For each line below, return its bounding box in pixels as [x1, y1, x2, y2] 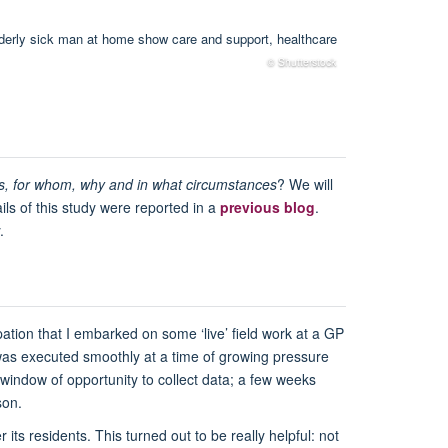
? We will [277, 174, 333, 195]
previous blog [220, 197, 315, 218]
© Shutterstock [267, 54, 336, 70]
